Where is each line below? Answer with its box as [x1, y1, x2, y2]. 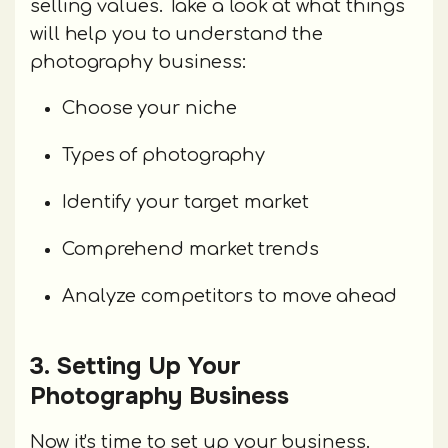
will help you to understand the [30, 24, 324, 45]
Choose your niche [62, 98, 237, 119]
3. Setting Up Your [30, 351, 241, 382]
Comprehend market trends [62, 239, 319, 260]
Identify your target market [62, 192, 309, 213]
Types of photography [62, 145, 266, 166]
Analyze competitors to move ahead [62, 286, 398, 307]
